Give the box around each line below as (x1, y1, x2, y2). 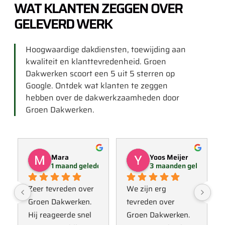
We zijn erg (127, 183, 166, 195)
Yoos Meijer (150, 152, 188, 163)
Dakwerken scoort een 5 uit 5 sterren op (26, 67, 175, 80)
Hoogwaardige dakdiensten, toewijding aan (26, 43, 186, 56)
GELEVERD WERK (14, 13, 112, 35)
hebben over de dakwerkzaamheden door (26, 91, 179, 104)
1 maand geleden (51, 160, 105, 172)
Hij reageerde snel (28, 209, 91, 221)
